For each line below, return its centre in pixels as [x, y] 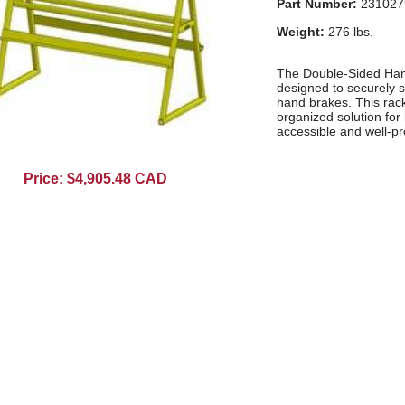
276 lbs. [348, 32]
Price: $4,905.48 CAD [96, 178]
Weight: [300, 32]
